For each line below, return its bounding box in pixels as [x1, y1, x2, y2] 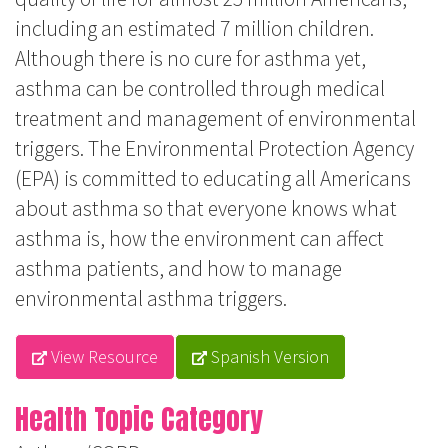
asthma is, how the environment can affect [15, 225, 384, 253]
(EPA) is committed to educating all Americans [15, 165, 411, 193]
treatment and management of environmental [15, 105, 416, 133]
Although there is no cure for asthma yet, [15, 45, 366, 73]
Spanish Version [207, 345, 330, 369]
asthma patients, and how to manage [15, 255, 342, 283]
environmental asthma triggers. [15, 285, 287, 313]
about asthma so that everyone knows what [15, 195, 397, 223]
